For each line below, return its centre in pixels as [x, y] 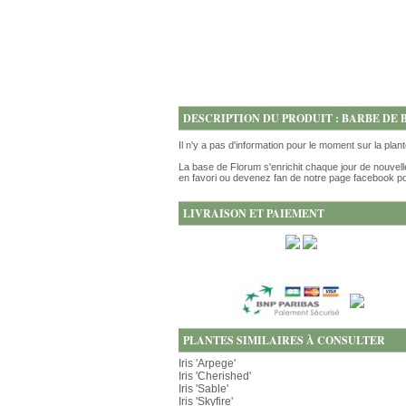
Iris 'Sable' [203, 389]
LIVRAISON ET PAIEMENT [254, 213]
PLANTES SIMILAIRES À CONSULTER [284, 340]
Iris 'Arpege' [207, 363]
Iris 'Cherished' [215, 376]
